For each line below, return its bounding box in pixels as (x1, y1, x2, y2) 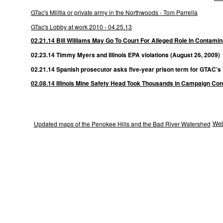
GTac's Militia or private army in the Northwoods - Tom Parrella (31, 8, 198, 16)
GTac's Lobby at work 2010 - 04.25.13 (31, 22, 132, 31)
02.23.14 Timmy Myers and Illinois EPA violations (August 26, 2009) (31, 50, 220, 59)
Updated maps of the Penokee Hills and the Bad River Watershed (33, 119, 211, 128)
